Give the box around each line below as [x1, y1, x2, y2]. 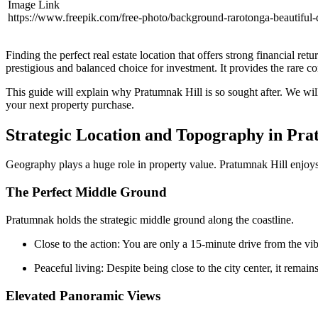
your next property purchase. [6, 98, 134, 111]
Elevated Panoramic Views [6, 287, 160, 303]
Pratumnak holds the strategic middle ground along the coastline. [6, 213, 294, 226]
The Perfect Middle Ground [6, 185, 167, 200]
